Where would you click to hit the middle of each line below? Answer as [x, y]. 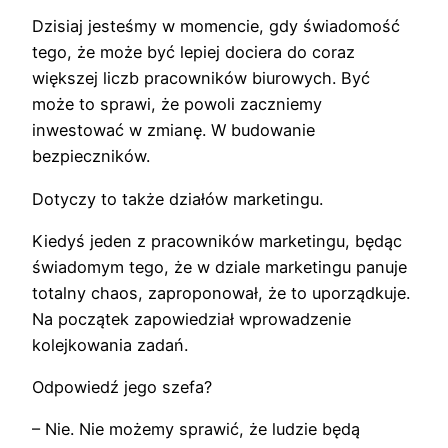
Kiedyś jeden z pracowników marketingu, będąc [217, 240]
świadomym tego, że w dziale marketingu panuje [219, 266]
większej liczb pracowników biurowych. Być [201, 78]
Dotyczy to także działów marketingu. [177, 198]
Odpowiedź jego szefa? [122, 387]
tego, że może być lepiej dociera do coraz [193, 52]
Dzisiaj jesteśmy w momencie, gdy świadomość [216, 26]
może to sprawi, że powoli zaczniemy [177, 104]
